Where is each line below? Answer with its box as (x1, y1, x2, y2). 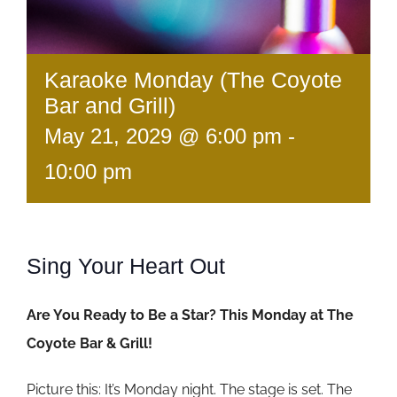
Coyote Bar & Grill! (27, 334, 152, 352)
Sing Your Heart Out (27, 253, 225, 278)
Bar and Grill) (44, 92, 175, 118)
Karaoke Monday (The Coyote (44, 66, 342, 92)
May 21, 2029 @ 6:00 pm (44, 123, 282, 148)
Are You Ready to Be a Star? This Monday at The (27, 306, 354, 323)
